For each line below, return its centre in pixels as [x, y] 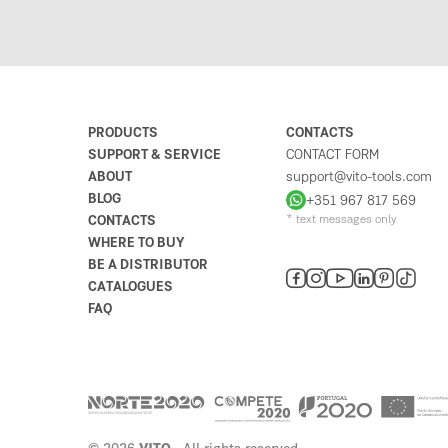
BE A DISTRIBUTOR [148, 265]
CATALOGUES [130, 287]
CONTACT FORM [332, 155]
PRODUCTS [123, 133]
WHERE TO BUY [136, 243]
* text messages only [341, 220]
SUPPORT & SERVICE [154, 155]
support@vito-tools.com [359, 177]
